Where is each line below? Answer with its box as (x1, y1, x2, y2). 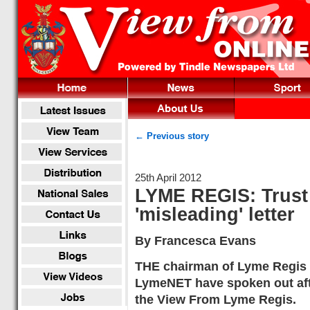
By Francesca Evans (135, 233, 256, 248)
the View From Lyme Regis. (135, 292, 296, 307)
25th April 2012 (135, 172, 201, 183)
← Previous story (135, 131, 209, 141)
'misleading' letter (135, 203, 295, 225)
